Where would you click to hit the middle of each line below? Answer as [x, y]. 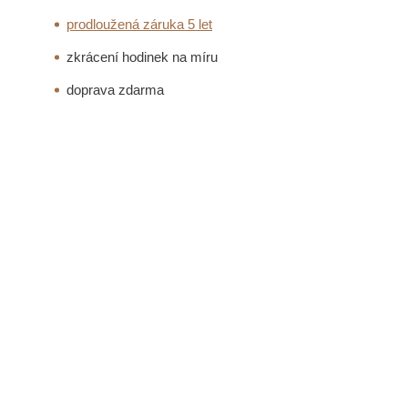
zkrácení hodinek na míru [142, 57]
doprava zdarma [115, 90]
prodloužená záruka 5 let [139, 25]
